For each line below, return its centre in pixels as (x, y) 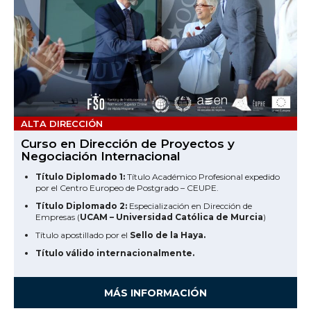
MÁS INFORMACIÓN (155, 293)
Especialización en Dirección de (190, 205)
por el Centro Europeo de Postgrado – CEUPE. (127, 187)
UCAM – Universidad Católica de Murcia (171, 217)
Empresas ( (58, 217)
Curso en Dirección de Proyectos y (128, 143)
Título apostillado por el (83, 235)
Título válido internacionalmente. (115, 253)
